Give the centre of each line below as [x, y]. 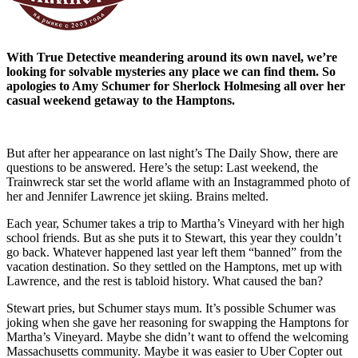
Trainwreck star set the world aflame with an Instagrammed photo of [178, 181]
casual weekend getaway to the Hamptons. [121, 101]
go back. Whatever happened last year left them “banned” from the [174, 252]
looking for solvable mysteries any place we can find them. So [171, 72]
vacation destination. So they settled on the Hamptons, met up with [174, 266]
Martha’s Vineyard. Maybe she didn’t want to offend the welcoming [177, 336]
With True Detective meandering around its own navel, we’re [172, 58]
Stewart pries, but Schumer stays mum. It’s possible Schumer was [171, 308]
